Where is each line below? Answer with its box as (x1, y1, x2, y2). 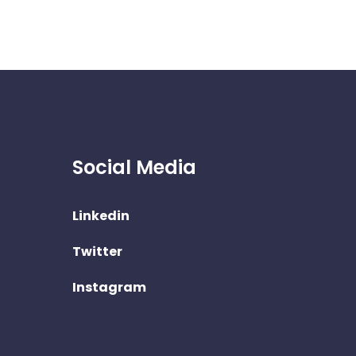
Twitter (72, 242, 122, 261)
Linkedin (72, 207, 130, 226)
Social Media (72, 154, 196, 181)
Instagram (72, 278, 146, 297)
